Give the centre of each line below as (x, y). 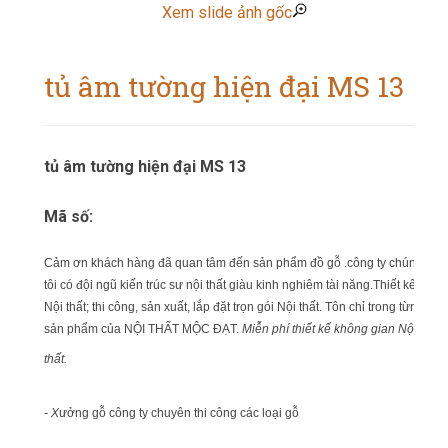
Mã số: (68, 216)
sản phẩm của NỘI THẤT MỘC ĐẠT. (141, 329)
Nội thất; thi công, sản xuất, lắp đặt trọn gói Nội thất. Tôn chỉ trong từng (234, 307)
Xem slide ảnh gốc (226, 12)
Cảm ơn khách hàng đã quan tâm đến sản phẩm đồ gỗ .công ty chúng (233, 263)
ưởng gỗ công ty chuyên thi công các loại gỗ (179, 413)
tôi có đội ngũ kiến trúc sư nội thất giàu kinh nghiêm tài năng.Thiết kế (230, 285)
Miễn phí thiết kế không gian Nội (329, 329)
